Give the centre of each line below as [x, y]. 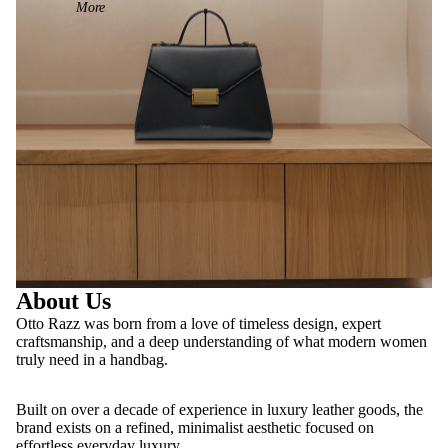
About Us [63, 301]
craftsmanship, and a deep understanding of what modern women [221, 342]
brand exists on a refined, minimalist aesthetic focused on [195, 428]
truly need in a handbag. [92, 360]
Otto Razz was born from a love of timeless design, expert [198, 324]
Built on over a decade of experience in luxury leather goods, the [219, 410]
